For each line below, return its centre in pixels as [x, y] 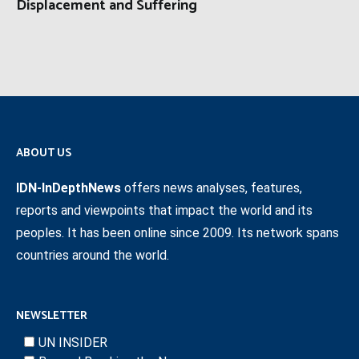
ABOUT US [44, 153]
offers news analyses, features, [212, 188]
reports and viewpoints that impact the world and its [164, 210]
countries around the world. [93, 255]
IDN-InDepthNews [69, 188]
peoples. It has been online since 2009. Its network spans [177, 232]
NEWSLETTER [52, 316]
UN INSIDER [73, 342]
